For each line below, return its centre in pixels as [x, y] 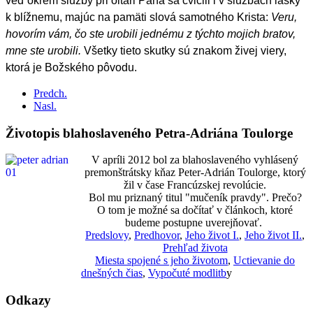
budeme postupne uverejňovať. [195, 223]
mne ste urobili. [45, 50]
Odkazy [28, 300]
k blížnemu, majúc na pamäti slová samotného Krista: [138, 17]
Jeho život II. [273, 235]
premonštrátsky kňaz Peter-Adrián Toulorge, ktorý [195, 173]
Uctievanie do [264, 261]
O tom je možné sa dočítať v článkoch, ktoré [195, 210]
